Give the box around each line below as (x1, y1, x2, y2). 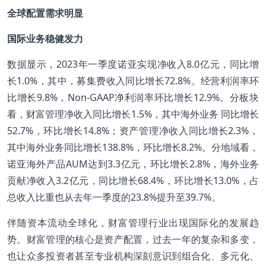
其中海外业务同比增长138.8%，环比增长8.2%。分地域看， (7, 140, 259, 154)
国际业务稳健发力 (7, 31, 83, 45)
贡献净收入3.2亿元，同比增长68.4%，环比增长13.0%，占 (7, 173, 259, 187)
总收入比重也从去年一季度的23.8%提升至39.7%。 (7, 190, 221, 204)
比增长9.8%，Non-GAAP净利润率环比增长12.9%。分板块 (7, 90, 259, 104)
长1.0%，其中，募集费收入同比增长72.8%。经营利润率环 (7, 74, 259, 87)
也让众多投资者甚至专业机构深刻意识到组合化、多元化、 (7, 249, 259, 262)
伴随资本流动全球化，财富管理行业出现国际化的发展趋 (7, 216, 259, 229)
